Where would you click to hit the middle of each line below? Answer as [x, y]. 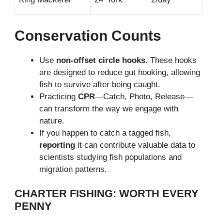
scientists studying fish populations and [110, 157]
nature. [52, 121]
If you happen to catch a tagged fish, [105, 133]
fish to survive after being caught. [100, 84]
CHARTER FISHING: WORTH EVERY [107, 194]
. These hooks [171, 60]
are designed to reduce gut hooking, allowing [120, 72]
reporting [57, 145]
